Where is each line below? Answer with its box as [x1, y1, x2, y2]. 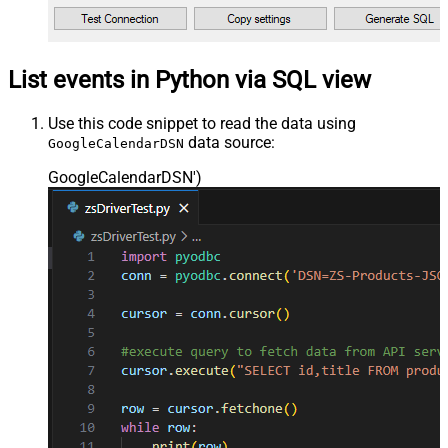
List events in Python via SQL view [8, 65, 371, 94]
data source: [184, 132, 275, 152]
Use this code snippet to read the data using [48, 113, 356, 133]
